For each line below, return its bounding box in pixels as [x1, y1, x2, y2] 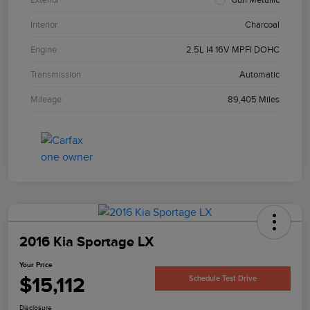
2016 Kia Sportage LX [19, 234, 154, 250]
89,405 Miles [228, 94, 280, 105]
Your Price [19, 261, 53, 269]
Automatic [239, 69, 280, 80]
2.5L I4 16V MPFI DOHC [186, 44, 280, 55]
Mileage [30, 94, 62, 105]
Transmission [30, 69, 81, 80]
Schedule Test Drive [189, 274, 257, 282]
